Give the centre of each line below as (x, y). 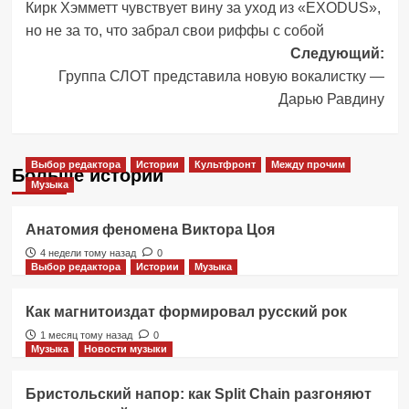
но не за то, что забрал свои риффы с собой (174, 30)
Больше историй (87, 175)
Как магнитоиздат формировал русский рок (186, 311)
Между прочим (308, 164)
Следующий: (337, 53)
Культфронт (225, 164)
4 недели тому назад (88, 252)
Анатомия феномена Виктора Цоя (150, 229)
